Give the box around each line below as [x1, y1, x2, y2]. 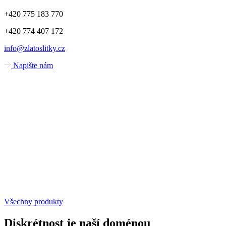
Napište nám [13, 61, 53, 70]
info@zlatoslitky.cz [4, 44, 65, 53]
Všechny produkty [4, 197, 63, 206]
